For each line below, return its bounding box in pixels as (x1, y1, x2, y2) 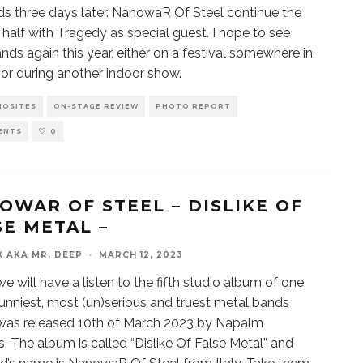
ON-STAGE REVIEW (53, 102, 139, 110)
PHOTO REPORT (156, 102, 231, 110)
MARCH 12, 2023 (99, 250, 183, 260)
